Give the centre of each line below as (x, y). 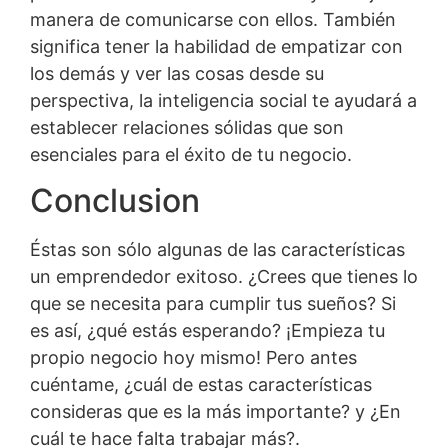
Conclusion (115, 201)
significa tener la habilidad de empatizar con (216, 46)
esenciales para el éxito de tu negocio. (191, 154)
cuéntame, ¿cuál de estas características (201, 385)
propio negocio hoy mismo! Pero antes (193, 358)
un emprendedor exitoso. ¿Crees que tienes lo (224, 277)
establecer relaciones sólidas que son (187, 127)
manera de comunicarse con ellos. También (213, 19)
